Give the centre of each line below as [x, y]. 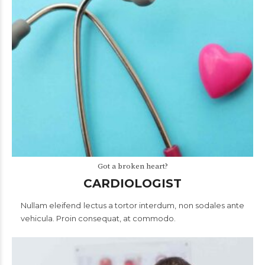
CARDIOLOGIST [132, 183]
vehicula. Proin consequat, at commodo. [98, 218]
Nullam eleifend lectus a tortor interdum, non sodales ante [132, 205]
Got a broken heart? [132, 166]
